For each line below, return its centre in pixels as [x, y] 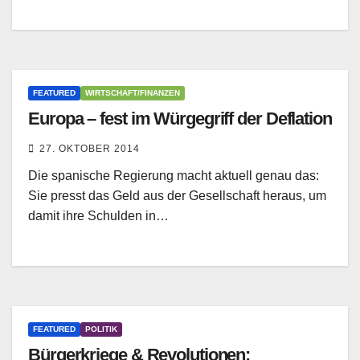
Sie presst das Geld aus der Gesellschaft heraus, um [177, 196]
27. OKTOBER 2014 [90, 149]
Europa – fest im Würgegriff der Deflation [180, 119]
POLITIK [101, 329]
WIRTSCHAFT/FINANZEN [133, 93]
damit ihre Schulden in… [98, 216]
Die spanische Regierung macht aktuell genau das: [174, 176]
